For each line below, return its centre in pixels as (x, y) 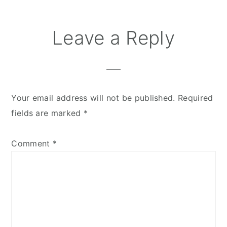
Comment (32, 143)
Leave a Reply (113, 37)
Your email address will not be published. (93, 98)
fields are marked (47, 113)
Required (196, 98)
